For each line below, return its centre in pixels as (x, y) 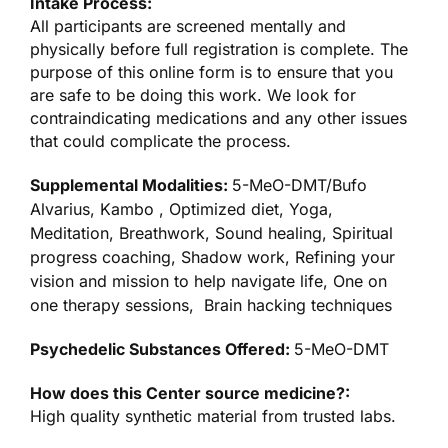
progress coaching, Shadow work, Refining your (212, 256)
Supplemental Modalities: (131, 184)
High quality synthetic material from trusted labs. (213, 415)
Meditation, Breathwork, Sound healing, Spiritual (211, 232)
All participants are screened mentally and (188, 25)
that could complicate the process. (160, 140)
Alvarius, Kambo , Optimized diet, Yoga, (181, 208)
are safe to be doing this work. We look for (193, 94)
